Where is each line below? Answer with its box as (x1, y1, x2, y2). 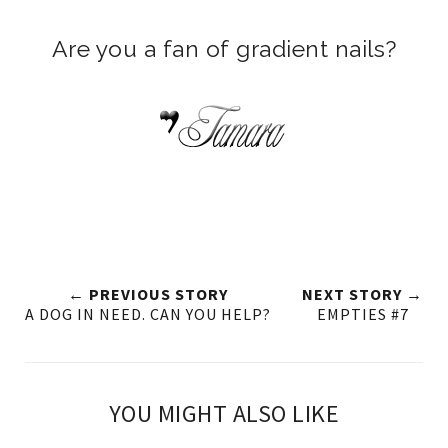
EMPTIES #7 (316, 304, 409, 325)
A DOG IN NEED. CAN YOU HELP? (25, 304, 271, 325)
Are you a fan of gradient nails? (51, 35, 397, 63)
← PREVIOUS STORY (68, 284, 228, 305)
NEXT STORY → (302, 284, 423, 305)
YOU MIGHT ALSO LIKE (108, 398, 340, 430)
